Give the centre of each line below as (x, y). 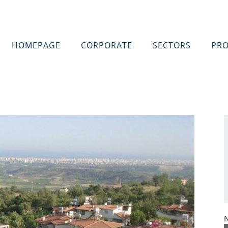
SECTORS (172, 45)
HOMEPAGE (36, 45)
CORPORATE (107, 45)
